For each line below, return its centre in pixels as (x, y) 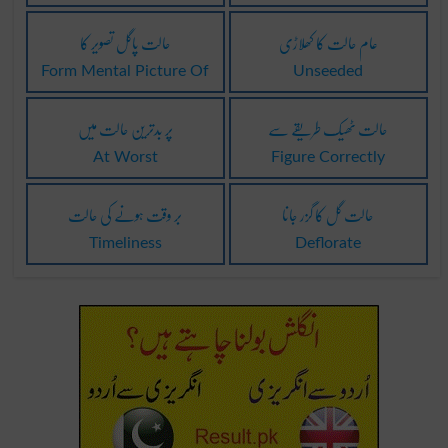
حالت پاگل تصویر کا (125, 42)
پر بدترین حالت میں (125, 128)
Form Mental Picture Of (125, 70)
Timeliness (125, 242)
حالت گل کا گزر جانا (328, 214)
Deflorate (328, 242)
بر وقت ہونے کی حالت (125, 214)
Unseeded (328, 70)
